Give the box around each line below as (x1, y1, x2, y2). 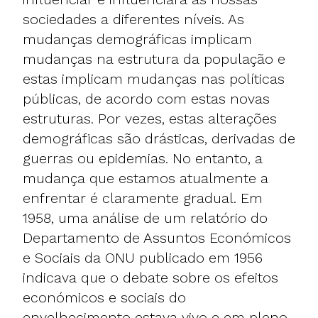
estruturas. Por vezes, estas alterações (23, 109, 277, 127)
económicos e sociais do (23, 288, 186, 306)
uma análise (58, 209, 139, 226)
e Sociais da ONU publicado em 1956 (23, 248, 263, 266)
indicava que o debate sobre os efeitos (23, 268, 278, 286)
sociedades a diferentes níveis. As (23, 10, 244, 28)
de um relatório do (139, 209, 268, 226)
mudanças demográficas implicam (23, 30, 252, 48)
